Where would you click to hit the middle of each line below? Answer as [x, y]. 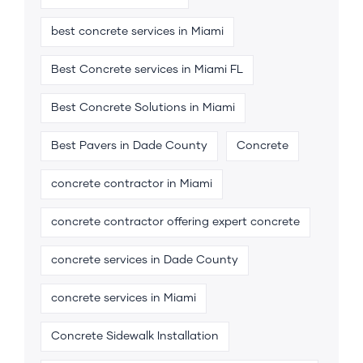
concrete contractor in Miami [132, 184]
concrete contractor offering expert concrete [175, 222]
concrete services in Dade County [145, 260]
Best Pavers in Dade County [129, 145]
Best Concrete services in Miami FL [147, 69]
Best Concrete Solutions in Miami [143, 107]
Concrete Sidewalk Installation [135, 336]
